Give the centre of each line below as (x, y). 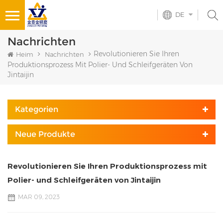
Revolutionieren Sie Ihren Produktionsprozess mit (107, 166)
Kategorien (37, 110)
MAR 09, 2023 (39, 197)
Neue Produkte (45, 134)
